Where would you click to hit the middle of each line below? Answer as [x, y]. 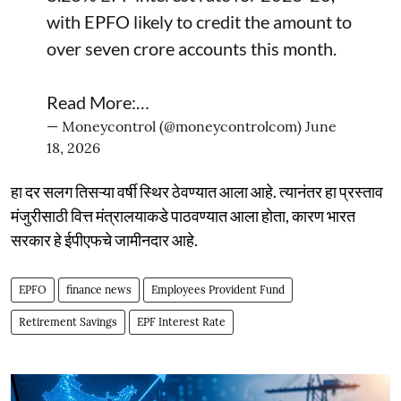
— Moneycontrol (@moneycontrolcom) [176, 126]
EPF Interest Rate [181, 321]
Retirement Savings [68, 321]
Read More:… [98, 102]
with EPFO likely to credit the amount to [199, 21]
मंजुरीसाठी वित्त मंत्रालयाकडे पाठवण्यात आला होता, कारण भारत [183, 215]
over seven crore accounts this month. [192, 48]
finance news [99, 289]
